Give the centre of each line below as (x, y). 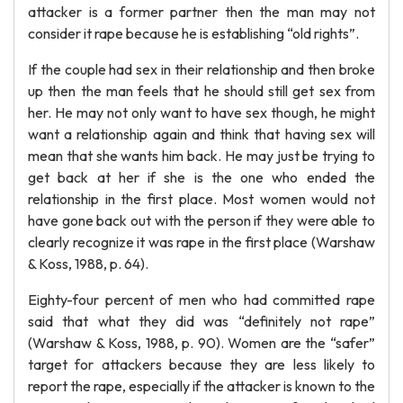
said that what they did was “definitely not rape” (201, 321)
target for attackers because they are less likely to (201, 364)
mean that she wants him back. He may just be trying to (201, 156)
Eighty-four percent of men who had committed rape (201, 300)
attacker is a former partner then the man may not (201, 12)
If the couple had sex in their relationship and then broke (201, 69)
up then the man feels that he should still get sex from (201, 91)
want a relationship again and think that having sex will (201, 134)
